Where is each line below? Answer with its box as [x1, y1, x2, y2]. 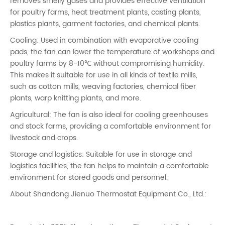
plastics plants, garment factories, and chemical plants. [10, 18, 200, 30]
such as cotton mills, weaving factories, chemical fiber [10, 80, 196, 92]
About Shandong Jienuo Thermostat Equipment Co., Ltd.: [10, 188, 206, 200]
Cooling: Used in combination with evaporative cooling [10, 34, 198, 46]
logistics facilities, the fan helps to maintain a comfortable [10, 160, 209, 172]
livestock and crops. [10, 132, 78, 144]
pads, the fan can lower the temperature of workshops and [10, 46, 214, 58]
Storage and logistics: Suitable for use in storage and [10, 148, 192, 160]
